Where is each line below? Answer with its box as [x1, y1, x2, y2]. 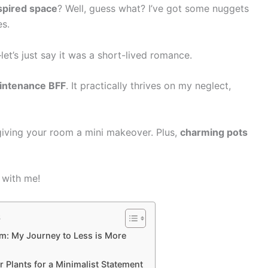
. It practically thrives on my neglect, [66, 80, 231, 92]
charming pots [180, 126, 248, 138]
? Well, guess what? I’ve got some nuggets [57, 2, 249, 14]
